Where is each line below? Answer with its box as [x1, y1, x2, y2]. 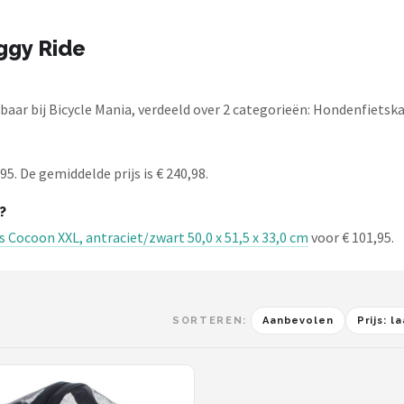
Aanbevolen [262, 315, 334, 326]
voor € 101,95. [308, 228, 394, 246]
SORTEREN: [172, 315, 247, 326]
